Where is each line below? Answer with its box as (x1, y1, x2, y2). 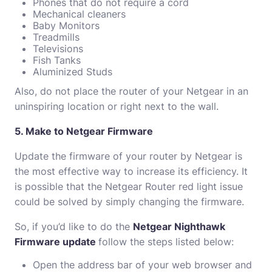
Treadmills (33, 31, 80, 43)
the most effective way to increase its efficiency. (15, 165, 239, 177)
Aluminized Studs (33, 66, 112, 78)
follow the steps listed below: (98, 236, 234, 248)
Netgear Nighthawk (133, 220, 225, 233)
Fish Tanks (33, 54, 81, 66)
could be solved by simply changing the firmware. (15, 195, 244, 208)
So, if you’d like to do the (15, 220, 133, 233)
